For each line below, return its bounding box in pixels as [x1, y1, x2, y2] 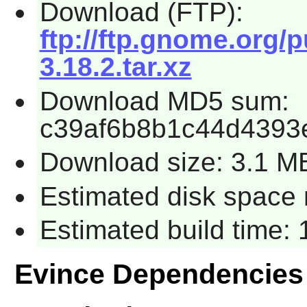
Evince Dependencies [14, 258, 304, 291]
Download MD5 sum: [39, 86, 289, 116]
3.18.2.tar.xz [39, 51, 192, 82]
